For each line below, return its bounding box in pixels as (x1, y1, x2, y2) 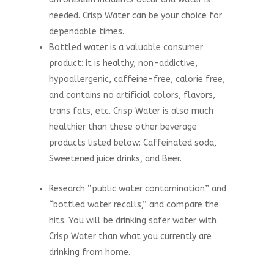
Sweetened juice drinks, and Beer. (48, 153, 182, 164)
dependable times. (48, 26, 124, 37)
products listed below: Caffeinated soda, (48, 137, 217, 148)
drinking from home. (48, 246, 130, 257)
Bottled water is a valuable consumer (48, 42, 203, 53)
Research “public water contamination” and (48, 183, 226, 194)
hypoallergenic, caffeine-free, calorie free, (48, 73, 225, 84)
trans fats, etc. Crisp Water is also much (48, 105, 213, 116)
